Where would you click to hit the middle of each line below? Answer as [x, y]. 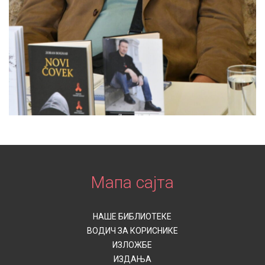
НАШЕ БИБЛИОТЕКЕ [132, 217]
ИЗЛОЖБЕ [132, 245]
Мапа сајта [132, 183]
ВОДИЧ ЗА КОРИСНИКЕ [132, 231]
